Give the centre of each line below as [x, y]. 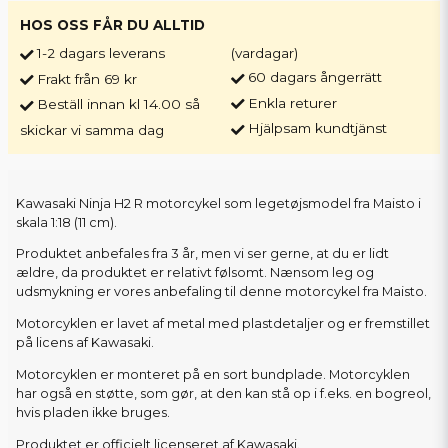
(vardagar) [265, 53]
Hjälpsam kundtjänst [318, 128]
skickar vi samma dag [92, 129]
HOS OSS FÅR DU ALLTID [112, 25]
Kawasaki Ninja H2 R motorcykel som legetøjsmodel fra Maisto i [218, 203]
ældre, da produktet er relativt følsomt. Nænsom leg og [195, 273]
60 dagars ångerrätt [315, 77]
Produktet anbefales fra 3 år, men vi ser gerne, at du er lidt [202, 254]
